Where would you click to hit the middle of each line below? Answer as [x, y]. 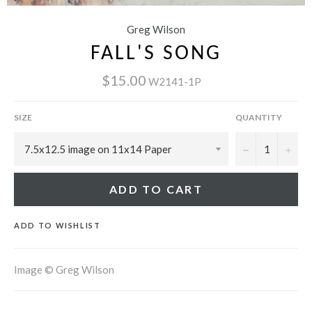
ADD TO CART [156, 189]
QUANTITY [259, 117]
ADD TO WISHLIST [57, 225]
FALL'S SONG [156, 54]
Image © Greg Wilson [64, 269]
